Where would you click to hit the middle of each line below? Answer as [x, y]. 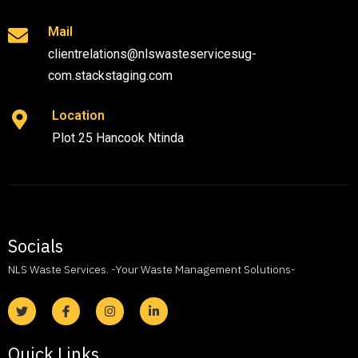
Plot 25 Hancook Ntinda [118, 138]
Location [78, 116]
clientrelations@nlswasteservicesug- [152, 54]
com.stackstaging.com [110, 76]
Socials [36, 245]
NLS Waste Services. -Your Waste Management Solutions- [152, 269]
